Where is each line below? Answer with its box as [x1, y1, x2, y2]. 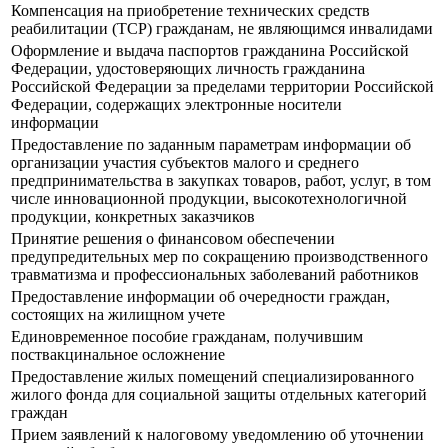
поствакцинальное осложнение [11, 346, 225, 364]
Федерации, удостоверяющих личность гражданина [11, 60, 365, 78]
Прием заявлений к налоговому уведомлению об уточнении [11, 426, 424, 444]
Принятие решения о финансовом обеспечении [11, 230, 335, 248]
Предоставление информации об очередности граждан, [11, 288, 390, 306]
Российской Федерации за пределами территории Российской [11, 78, 434, 96]
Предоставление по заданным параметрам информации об [11, 136, 411, 154]
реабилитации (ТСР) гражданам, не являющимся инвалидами [11, 20, 433, 38]
